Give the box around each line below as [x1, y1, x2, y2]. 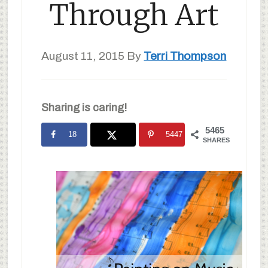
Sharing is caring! [41, 102, 127, 114]
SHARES [203, 136, 230, 144]
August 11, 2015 [41, 50, 125, 62]
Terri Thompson [144, 50, 227, 62]
